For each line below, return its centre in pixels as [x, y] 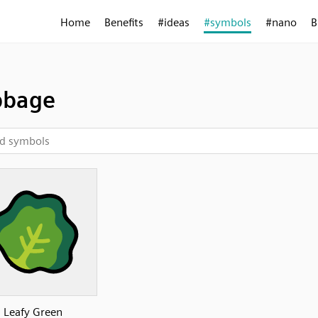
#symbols [227, 22]
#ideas [174, 22]
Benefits [124, 22]
